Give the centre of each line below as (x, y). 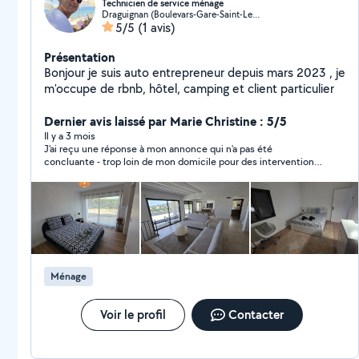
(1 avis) (157, 28)
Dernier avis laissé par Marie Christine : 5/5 (165, 121)
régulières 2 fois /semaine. (103, 174)
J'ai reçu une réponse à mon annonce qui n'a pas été (158, 149)
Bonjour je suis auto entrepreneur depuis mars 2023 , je (195, 73)
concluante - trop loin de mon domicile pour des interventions (182, 161)
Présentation (80, 57)
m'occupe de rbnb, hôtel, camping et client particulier (259, 89)
